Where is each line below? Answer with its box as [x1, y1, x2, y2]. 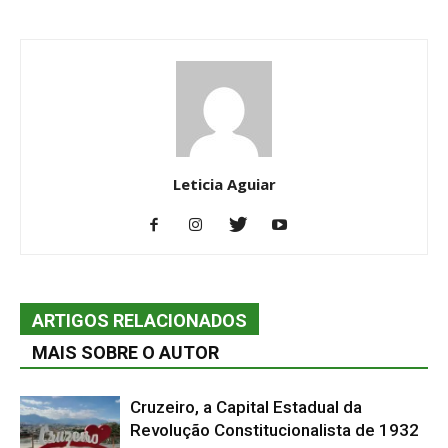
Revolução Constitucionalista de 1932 [130, 419, 419, 440]
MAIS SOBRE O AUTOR [32, 341, 219, 363]
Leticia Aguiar [172, 173, 276, 194]
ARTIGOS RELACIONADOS [32, 309, 247, 331]
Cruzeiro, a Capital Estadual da [130, 396, 362, 417]
